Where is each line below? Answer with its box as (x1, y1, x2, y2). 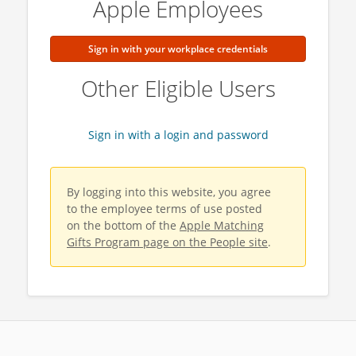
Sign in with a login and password (87, 127, 269, 142)
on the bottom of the (67, 218, 180, 233)
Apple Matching (180, 218, 264, 233)
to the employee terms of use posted (67, 201, 262, 216)
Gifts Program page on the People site (67, 234, 268, 250)
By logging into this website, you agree (67, 184, 271, 199)
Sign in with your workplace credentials (88, 42, 268, 56)
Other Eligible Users (80, 73, 276, 103)
